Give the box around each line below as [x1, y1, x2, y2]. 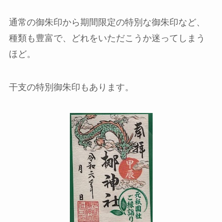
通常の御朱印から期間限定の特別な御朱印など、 [8, 17, 205, 27]
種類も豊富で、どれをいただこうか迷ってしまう [8, 33, 205, 43]
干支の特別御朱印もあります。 [8, 82, 134, 93]
